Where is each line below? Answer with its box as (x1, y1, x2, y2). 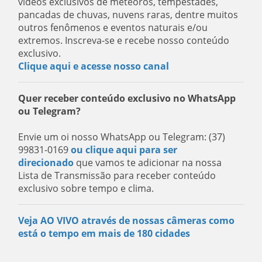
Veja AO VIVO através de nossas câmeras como (18, 213, 235, 227)
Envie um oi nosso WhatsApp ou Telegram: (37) (18, 130, 226, 143)
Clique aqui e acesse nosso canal (18, 59, 170, 73)
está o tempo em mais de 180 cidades (18, 226, 191, 240)
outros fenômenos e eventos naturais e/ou (18, 20, 208, 34)
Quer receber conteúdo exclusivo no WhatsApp (18, 91, 236, 105)
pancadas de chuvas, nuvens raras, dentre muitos (18, 8, 239, 21)
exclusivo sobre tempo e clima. (18, 181, 154, 195)
